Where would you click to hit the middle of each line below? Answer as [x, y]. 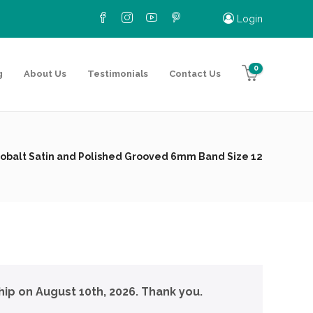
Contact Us [195, 74]
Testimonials [118, 74]
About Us [45, 74]
